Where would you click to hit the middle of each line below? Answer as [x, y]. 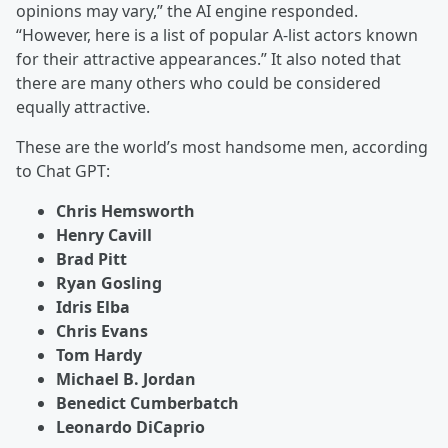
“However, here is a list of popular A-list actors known [217, 35]
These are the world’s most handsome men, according [222, 147]
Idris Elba [93, 307]
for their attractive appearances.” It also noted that [208, 59]
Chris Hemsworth [125, 211]
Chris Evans [102, 331]
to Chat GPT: [63, 171]
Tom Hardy [99, 355]
